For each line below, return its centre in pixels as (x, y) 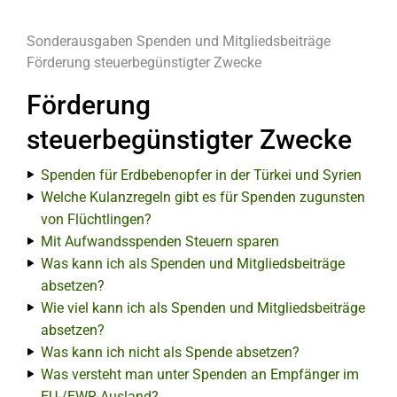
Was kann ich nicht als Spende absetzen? (170, 352)
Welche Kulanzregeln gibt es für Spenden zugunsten (203, 197)
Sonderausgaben (80, 41)
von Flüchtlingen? (96, 219)
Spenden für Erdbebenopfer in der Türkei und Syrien (201, 175)
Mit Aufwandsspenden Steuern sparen (160, 241)
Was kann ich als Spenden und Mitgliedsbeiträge (193, 264)
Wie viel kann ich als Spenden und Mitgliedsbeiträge (203, 308)
